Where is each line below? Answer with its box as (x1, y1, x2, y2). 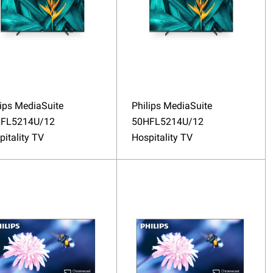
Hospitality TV (131, 131, 193, 143)
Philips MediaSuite (131, 99, 212, 112)
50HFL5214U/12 (131, 115, 204, 127)
